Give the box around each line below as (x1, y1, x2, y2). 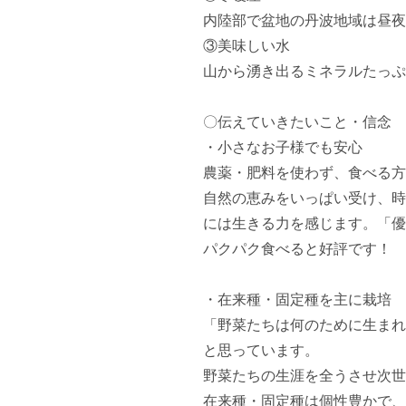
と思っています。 (203, 343, 319, 358)
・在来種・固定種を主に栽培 (203, 292, 391, 307)
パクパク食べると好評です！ (203, 241, 391, 256)
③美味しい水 (203, 38, 290, 53)
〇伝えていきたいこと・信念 (203, 114, 391, 130)
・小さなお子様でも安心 (203, 140, 362, 155)
